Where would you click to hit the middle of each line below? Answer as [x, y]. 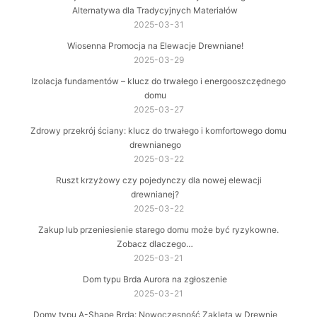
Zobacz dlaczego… [155, 244]
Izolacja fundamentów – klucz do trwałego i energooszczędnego [158, 81]
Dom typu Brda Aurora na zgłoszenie [155, 279]
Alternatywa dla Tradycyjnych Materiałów [155, 11]
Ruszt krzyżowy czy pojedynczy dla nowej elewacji [158, 180]
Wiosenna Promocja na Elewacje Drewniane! [155, 46]
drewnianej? [155, 195]
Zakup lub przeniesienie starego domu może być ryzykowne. [158, 230]
